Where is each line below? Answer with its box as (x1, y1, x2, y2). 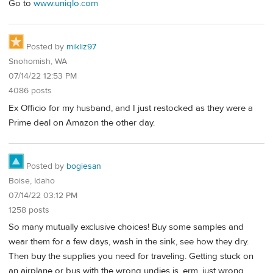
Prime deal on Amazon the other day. (9, 116, 155, 129)
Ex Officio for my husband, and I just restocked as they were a (9, 102, 253, 114)
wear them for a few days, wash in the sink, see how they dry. (9, 236, 249, 248)
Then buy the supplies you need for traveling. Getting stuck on (9, 250, 253, 263)
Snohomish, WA (9, 56, 67, 68)
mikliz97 (66, 41, 96, 53)
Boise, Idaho (9, 175, 55, 186)
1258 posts (9, 204, 49, 216)
